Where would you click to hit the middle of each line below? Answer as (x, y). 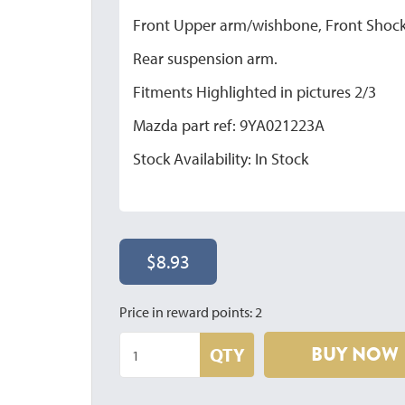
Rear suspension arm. (206, 58)
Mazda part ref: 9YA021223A (229, 125)
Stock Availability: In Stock (221, 159)
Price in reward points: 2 (191, 312)
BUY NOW (354, 354)
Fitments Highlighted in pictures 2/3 (255, 92)
